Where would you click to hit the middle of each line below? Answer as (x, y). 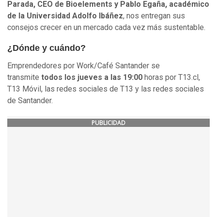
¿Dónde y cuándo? (46, 48)
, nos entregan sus (154, 15)
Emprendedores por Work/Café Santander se (84, 66)
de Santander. (30, 101)
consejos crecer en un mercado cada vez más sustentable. (106, 27)
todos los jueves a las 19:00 (91, 77)
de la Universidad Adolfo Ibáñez (65, 15)
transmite (23, 77)
